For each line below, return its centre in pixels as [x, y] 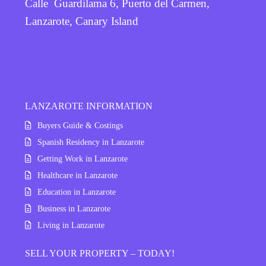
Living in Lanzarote [71, 225]
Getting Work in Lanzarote [83, 159]
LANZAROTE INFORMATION [89, 106]
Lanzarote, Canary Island [82, 21]
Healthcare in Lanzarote [77, 175]
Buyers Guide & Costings [80, 126]
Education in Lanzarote [77, 192]
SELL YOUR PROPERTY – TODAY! [100, 253]
